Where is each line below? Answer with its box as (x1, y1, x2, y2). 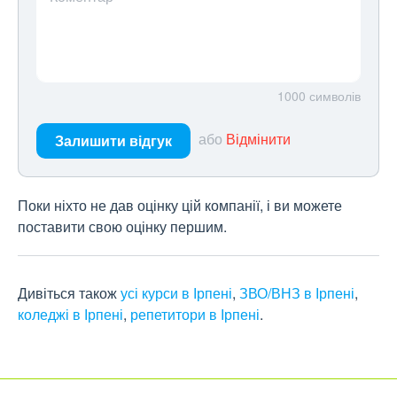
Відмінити (226, 128, 291, 150)
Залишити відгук (55, 130, 172, 151)
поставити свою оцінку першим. (18, 216, 227, 237)
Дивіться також (18, 283, 121, 303)
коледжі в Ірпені (18, 304, 123, 324)
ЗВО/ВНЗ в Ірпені (239, 283, 354, 303)
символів (309, 87, 361, 105)
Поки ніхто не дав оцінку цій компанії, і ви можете (18, 195, 342, 215)
